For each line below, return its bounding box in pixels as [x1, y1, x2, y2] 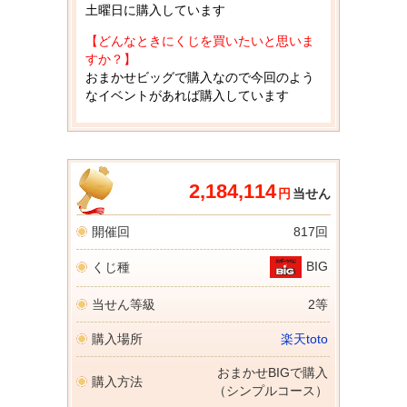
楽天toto [281, 331, 328, 346]
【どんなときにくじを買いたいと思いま [85, 34, 314, 49]
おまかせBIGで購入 [217, 364, 328, 380]
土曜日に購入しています [85, 3, 225, 18]
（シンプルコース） [213, 382, 328, 398]
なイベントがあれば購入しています [85, 88, 289, 104]
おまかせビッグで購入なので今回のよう [85, 70, 314, 85]
